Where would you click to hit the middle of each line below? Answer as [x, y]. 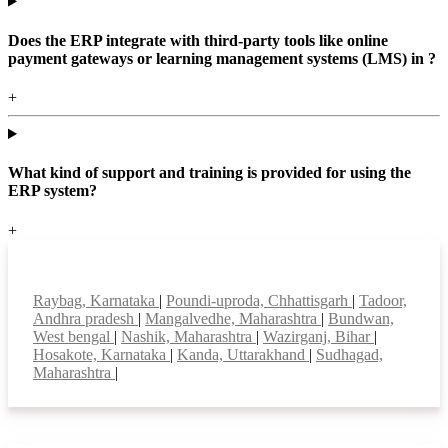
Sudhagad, [349, 354]
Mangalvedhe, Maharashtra [233, 318]
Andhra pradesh [85, 318]
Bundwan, [361, 318]
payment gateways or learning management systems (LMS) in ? [222, 58]
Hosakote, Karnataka [101, 354]
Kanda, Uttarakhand [243, 354]
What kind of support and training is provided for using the [209, 173]
